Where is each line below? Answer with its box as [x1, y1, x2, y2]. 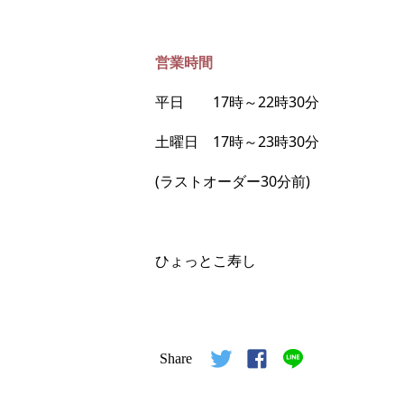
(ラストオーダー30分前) [155, 171, 310, 192]
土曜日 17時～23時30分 [155, 132, 319, 152]
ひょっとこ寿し [155, 251, 256, 271]
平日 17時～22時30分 [155, 92, 319, 113]
